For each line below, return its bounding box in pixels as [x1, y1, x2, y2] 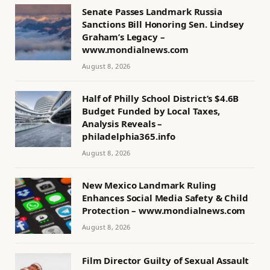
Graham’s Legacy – [82, 30, 165, 43]
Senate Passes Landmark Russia [82, 5, 222, 17]
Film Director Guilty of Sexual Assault [82, 254, 250, 266]
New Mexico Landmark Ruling [82, 178, 217, 191]
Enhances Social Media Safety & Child [82, 191, 248, 204]
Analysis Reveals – [82, 117, 163, 130]
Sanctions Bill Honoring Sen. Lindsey [82, 17, 244, 30]
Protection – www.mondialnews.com [82, 204, 246, 216]
